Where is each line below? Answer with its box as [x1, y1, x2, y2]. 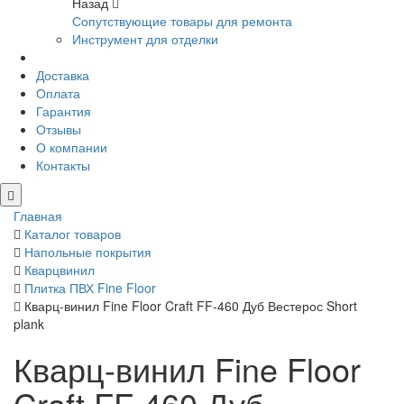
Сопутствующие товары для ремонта [72, 12, 292, 31]
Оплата [36, 84, 80, 103]
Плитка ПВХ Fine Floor [24, 279, 156, 298]
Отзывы [36, 120, 81, 139]
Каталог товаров [24, 225, 121, 243]
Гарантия [36, 102, 91, 121]
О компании [36, 138, 107, 157]
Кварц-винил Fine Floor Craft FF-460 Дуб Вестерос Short [24, 297, 357, 316]
